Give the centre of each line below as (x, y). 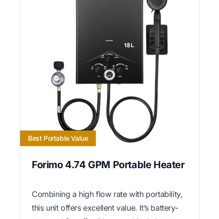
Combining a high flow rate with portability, (107, 194)
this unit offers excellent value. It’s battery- (105, 208)
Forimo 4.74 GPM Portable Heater (108, 164)
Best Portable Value (58, 138)
